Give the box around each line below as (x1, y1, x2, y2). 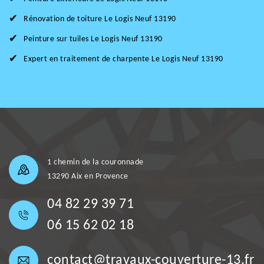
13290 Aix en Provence (47, 172, 128, 181)
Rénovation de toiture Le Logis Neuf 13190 (24, 15, 176, 24)
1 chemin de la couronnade (47, 158, 144, 167)
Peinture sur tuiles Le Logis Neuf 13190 (24, 35, 163, 44)
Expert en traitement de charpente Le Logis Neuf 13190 (24, 55, 223, 64)
